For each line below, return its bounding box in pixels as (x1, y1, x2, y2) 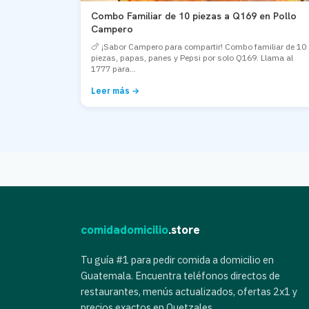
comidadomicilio (81, 222, 168, 237)
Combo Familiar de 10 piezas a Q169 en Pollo (91, 10, 297, 22)
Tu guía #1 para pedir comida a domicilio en (81, 253, 274, 266)
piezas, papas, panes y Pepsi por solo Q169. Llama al (91, 52, 293, 63)
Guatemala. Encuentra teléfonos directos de (81, 269, 280, 282)
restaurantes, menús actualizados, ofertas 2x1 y (81, 285, 297, 298)
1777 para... (91, 63, 136, 74)
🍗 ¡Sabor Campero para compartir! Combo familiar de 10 (91, 41, 306, 52)
